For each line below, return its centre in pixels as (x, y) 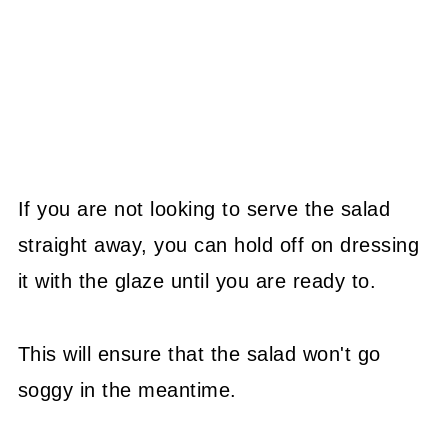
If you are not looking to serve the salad (204, 209)
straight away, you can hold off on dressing (218, 245)
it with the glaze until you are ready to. (197, 281)
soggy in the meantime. (127, 390)
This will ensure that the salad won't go (199, 354)
